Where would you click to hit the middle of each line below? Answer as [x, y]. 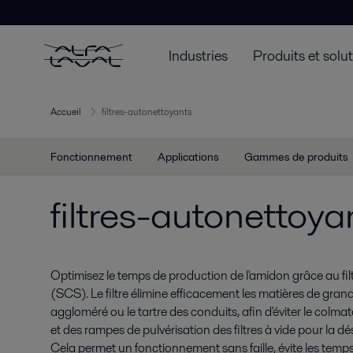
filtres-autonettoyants [147, 112]
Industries [198, 55]
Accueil [66, 112]
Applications [188, 157]
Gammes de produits [296, 157]
